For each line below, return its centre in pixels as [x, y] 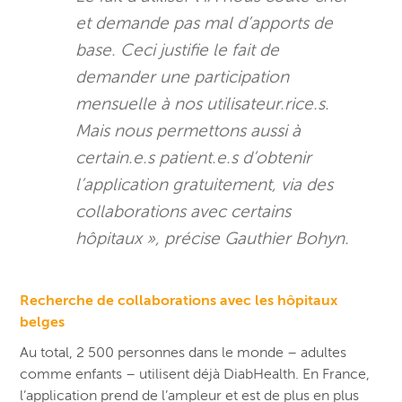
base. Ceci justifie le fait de [178, 49]
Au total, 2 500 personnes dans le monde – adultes [184, 352]
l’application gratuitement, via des [205, 184]
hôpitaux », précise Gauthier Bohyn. [213, 238]
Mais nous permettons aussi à [188, 130]
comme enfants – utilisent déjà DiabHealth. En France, [195, 374]
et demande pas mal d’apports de [205, 22]
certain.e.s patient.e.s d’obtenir [194, 157]
